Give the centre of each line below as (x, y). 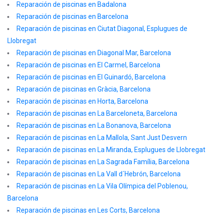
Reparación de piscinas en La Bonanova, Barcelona (94, 125)
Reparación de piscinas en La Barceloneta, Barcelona (97, 113)
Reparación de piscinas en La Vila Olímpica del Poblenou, (102, 186)
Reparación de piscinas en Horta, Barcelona (82, 101)
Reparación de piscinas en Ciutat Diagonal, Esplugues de (102, 29)
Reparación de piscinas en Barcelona (72, 16)
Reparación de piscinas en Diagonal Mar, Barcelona (94, 53)
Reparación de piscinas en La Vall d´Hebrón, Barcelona (99, 174)
